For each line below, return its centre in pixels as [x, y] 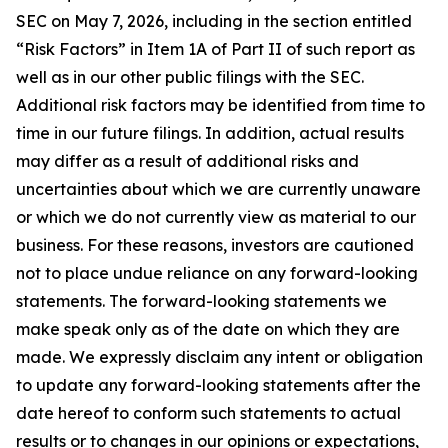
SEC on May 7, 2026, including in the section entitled [214, 21]
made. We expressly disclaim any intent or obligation [219, 357]
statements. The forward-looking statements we [201, 301]
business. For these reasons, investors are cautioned [215, 245]
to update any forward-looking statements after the [218, 385]
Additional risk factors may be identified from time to [220, 105]
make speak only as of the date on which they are [208, 329]
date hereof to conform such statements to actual [208, 413]
